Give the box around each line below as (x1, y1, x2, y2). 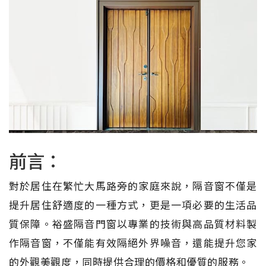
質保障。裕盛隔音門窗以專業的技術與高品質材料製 (9, 216, 257, 231)
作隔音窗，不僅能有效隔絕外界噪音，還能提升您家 (9, 235, 257, 250)
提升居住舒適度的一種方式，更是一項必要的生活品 (9, 197, 257, 212)
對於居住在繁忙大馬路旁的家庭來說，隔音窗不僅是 (9, 178, 257, 193)
